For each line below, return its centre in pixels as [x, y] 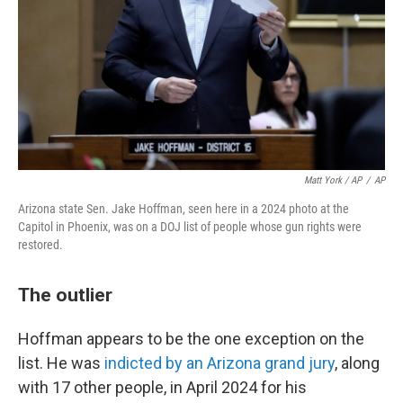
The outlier [65, 295]
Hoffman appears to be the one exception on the [191, 339]
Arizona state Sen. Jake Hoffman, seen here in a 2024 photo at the [184, 209]
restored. [40, 245]
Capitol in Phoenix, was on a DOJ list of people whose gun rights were [190, 227]
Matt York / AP [333, 180]
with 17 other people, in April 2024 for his [162, 387]
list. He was [61, 363]
